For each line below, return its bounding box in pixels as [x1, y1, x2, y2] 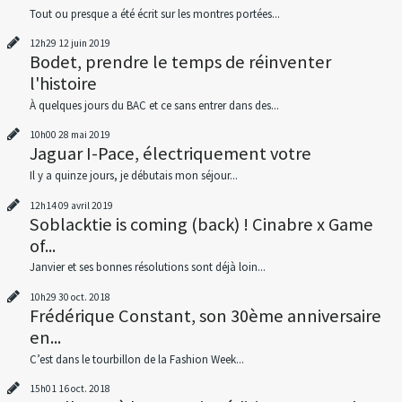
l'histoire [29, 72, 97, 96]
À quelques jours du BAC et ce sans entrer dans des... [29, 98, 279, 114]
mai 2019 [70, 128, 110, 142]
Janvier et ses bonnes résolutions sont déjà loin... [29, 259, 266, 275]
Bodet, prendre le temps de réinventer [29, 50, 331, 74]
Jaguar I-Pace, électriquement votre [29, 142, 311, 166]
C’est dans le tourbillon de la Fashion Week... [29, 351, 244, 367]
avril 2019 [70, 198, 113, 212]
